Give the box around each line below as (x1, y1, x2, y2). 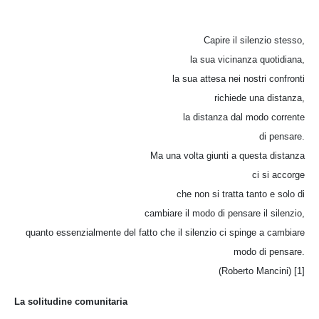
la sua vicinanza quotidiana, (190, 53, 305, 65)
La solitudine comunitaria (14, 296, 127, 307)
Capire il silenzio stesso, (204, 34, 305, 46)
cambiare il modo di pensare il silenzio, (145, 207, 305, 219)
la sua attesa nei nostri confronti (172, 73, 305, 84)
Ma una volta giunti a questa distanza (150, 150, 305, 161)
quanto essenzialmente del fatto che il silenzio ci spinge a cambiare (26, 226, 305, 238)
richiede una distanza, (214, 92, 305, 103)
